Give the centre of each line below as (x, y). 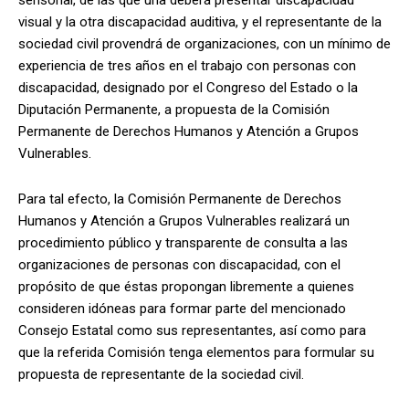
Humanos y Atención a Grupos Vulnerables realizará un (184, 220)
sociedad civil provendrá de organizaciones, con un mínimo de (204, 43)
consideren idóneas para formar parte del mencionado (182, 308)
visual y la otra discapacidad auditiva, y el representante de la (200, 21)
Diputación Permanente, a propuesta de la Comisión (174, 109)
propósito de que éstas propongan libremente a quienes (186, 286)
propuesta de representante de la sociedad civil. (161, 374)
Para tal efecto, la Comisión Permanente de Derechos (180, 199)
